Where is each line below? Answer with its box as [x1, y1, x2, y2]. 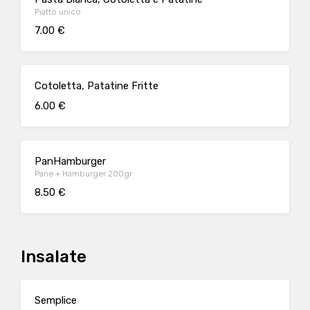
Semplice [35, 294, 77, 307]
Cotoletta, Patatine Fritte [35, 80, 158, 92]
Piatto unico [35, 7, 81, 17]
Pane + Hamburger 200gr [35, 169, 132, 179]
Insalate [21, 247, 86, 266]
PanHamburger [35, 155, 106, 167]
